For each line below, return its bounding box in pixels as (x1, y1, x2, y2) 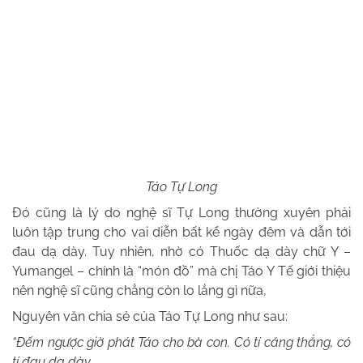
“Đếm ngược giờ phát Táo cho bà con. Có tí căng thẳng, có (12, 335, 351, 351)
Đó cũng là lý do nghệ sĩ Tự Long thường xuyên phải (12, 205, 351, 221)
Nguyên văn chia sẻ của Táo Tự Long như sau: (12, 309, 288, 325)
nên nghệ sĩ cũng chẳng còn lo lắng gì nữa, (12, 283, 267, 299)
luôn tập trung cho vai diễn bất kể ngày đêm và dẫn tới (12, 224, 351, 241)
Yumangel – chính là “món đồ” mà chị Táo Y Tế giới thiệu (12, 263, 351, 280)
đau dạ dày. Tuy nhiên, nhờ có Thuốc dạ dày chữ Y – (12, 244, 351, 260)
